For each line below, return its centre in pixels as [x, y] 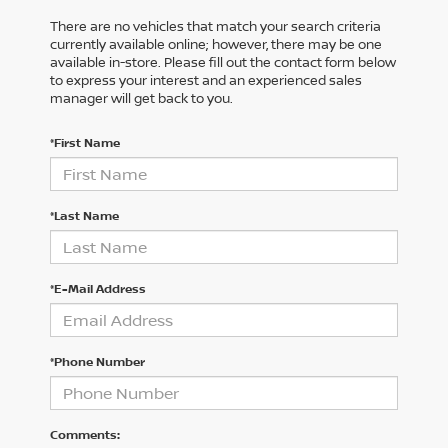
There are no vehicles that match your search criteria [215, 26]
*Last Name [84, 216]
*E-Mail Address [98, 289]
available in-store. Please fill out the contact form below [223, 62]
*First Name [85, 143]
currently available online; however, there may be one [216, 44]
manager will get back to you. [141, 98]
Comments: [85, 435]
